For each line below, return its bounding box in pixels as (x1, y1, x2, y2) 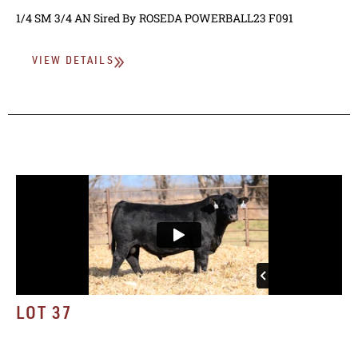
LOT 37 (16, 306, 73, 324)
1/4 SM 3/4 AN (16, 10, 91, 26)
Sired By (93, 10, 136, 26)
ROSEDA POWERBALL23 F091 (139, 10, 293, 26)
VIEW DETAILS (32, 56, 114, 68)
